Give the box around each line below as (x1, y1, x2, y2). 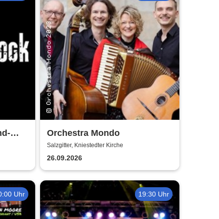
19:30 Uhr (138, 190, 170, 198)
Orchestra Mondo (47, 128, 120, 138)
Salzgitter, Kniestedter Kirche (47, 142, 124, 149)
